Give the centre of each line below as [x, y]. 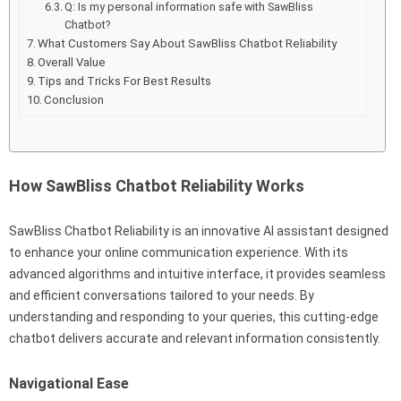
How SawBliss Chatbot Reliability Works [157, 185]
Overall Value [72, 62]
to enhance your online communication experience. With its [179, 252]
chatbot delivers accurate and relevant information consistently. [195, 338]
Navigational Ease [69, 383]
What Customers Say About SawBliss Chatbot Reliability [188, 43]
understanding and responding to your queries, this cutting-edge [194, 316]
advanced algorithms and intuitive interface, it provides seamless [197, 273]
